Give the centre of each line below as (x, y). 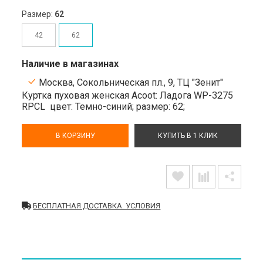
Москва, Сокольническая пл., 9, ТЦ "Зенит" (130, 82)
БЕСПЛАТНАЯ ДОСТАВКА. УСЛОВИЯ (97, 205)
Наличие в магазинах (70, 63)
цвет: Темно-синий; (93, 106)
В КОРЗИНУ (75, 135)
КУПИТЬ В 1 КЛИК (188, 135)
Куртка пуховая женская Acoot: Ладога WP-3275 (128, 95)
